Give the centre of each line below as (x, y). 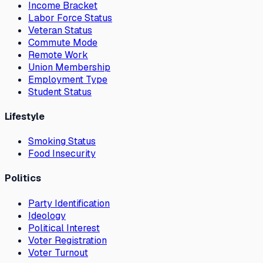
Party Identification (69, 203)
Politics (23, 178)
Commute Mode (63, 42)
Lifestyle (25, 116)
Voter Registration (68, 240)
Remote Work (58, 55)
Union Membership (69, 67)
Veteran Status (60, 30)
